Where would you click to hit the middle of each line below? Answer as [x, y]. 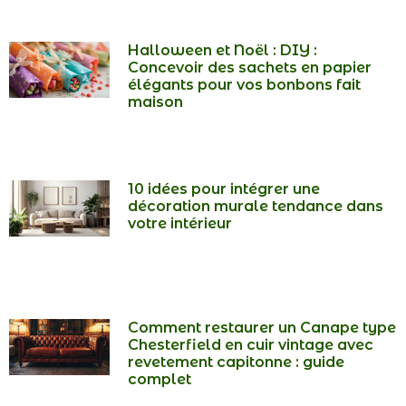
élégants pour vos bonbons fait [245, 84]
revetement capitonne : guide [237, 362]
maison [156, 101]
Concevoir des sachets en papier [250, 67]
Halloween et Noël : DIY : [223, 50]
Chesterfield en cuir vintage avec [251, 344]
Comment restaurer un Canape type [262, 327]
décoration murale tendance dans [256, 206]
